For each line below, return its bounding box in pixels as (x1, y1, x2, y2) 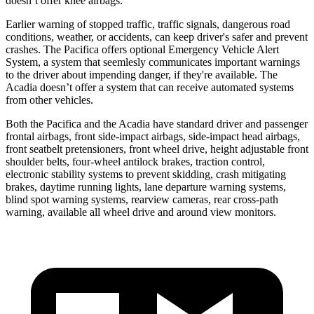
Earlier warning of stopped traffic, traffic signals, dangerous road (6, 18, 290, 30)
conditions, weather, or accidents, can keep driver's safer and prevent (6, 30, 308, 43)
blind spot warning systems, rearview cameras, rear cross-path (6, 193, 278, 205)
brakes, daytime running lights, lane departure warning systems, (6, 180, 286, 193)
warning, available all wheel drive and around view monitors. (6, 205, 276, 218)
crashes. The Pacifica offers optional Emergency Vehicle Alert (6, 43, 279, 55)
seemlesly (103, 55, 146, 68)
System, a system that (6, 55, 103, 68)
